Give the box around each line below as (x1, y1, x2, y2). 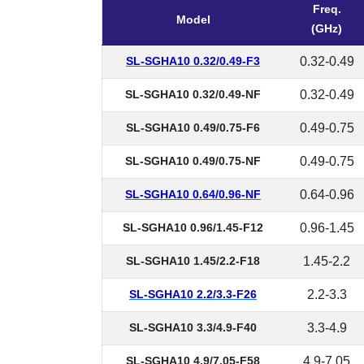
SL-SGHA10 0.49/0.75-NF (125, 154, 261, 167)
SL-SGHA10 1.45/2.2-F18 (126, 254, 260, 267)
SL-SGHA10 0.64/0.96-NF (125, 188, 261, 201)
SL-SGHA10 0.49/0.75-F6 (126, 121, 260, 134)
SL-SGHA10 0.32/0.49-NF (125, 88, 261, 101)
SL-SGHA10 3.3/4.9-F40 (129, 321, 257, 334)
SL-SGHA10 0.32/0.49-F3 (126, 54, 260, 67)
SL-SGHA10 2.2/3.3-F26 (129, 288, 257, 301)
